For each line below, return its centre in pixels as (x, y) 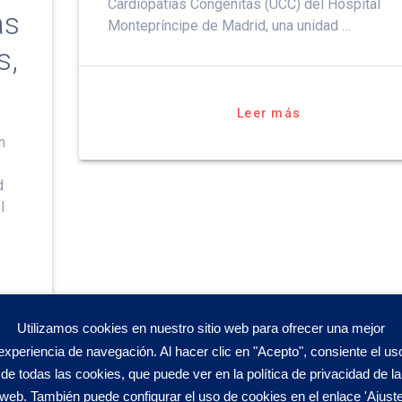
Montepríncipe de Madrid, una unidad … (229, 25)
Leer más (269, 113)
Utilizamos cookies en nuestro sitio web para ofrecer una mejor (201, 328)
